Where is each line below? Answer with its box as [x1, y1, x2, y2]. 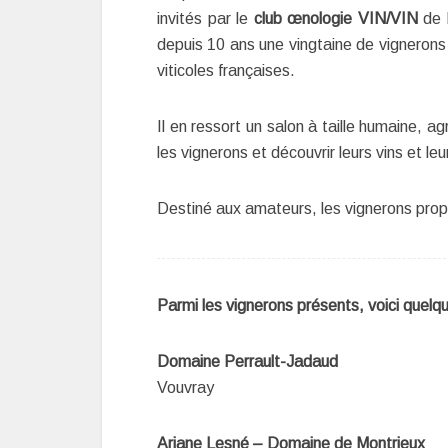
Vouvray [157, 379, 214, 396]
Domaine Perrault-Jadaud [157, 353, 338, 370]
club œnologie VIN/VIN [248, 10, 424, 27]
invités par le [157, 10, 249, 27]
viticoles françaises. [157, 62, 295, 79]
